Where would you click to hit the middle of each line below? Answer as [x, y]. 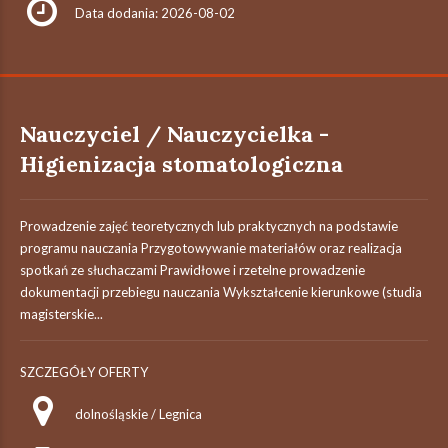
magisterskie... [61, 314]
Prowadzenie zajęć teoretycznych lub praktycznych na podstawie [209, 226]
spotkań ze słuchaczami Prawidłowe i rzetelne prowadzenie [192, 270]
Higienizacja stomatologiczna [181, 164]
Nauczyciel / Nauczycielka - [174, 134]
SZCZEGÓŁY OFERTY [84, 372]
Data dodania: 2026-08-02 [155, 13]
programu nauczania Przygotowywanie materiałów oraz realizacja [211, 248]
